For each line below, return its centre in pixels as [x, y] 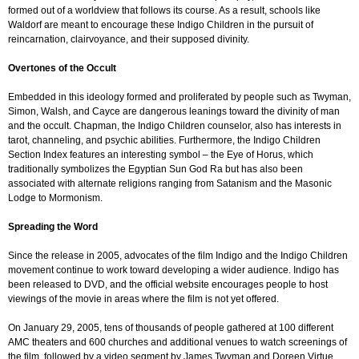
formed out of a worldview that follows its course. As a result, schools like [164, 10]
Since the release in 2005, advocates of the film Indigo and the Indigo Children [178, 255]
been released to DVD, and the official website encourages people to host [168, 284]
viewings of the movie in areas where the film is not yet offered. [143, 298]
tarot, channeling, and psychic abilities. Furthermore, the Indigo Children [164, 140]
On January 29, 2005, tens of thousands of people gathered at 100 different [171, 327]
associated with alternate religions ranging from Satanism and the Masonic [170, 183]
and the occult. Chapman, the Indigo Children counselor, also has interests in [175, 125]
